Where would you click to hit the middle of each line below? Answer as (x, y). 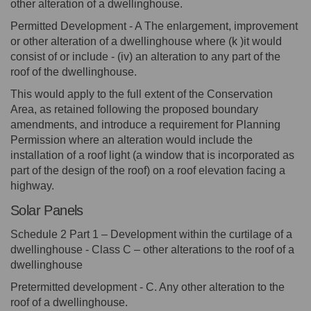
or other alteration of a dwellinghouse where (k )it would (146, 41)
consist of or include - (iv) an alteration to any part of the (145, 56)
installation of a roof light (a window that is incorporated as (152, 155)
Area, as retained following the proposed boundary (134, 109)
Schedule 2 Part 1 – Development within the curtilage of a (151, 234)
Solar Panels (47, 210)
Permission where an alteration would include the (132, 140)
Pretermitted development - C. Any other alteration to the (148, 287)
